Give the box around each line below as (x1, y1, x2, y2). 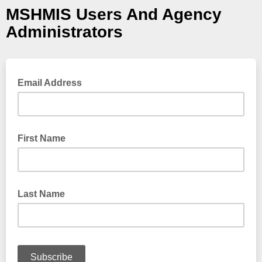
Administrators (6, 23, 123, 41)
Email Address (18, 78, 84, 88)
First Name (18, 133, 65, 143)
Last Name (18, 189, 65, 199)
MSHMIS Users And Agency (6, 5, 222, 23)
